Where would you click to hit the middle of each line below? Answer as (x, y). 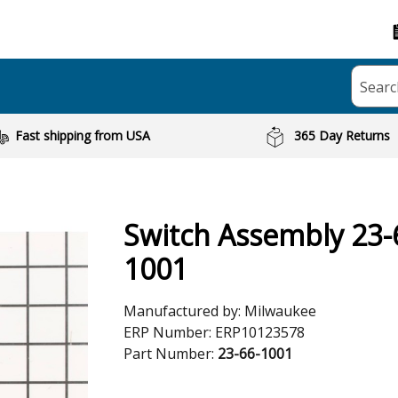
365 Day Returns (342, 135)
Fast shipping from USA (82, 135)
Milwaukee (280, 311)
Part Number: (171, 354)
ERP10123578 (260, 332)
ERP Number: (169, 332)
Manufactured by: (184, 311)
